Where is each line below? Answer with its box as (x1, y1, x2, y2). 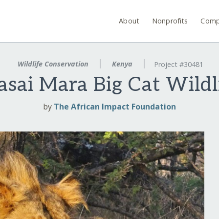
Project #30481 (153, 60, 203, 69)
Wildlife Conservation (16, 59, 91, 68)
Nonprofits (152, 16, 188, 25)
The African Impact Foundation (54, 101, 176, 112)
